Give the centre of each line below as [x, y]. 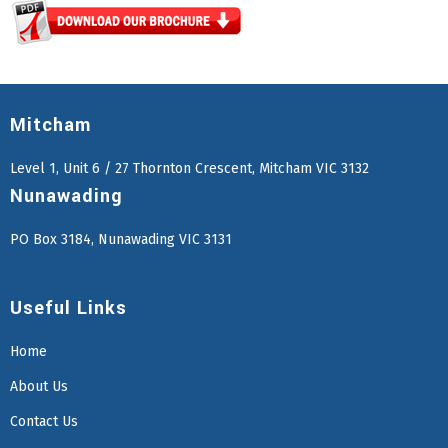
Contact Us [44, 421]
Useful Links [68, 307]
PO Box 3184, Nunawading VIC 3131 [121, 239]
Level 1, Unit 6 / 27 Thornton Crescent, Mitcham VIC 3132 [189, 168]
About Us [39, 386]
